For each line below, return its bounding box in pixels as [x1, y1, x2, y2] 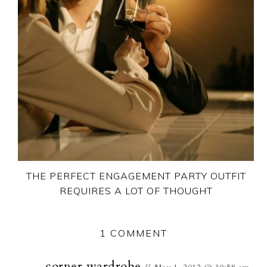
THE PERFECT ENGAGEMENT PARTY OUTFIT [26, 169, 246, 182]
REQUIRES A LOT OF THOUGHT [59, 184, 213, 197]
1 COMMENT [100, 226, 167, 239]
